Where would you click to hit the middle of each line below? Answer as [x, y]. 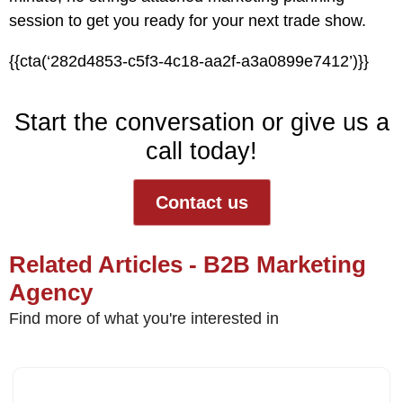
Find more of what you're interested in [144, 318]
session [36, 21]
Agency [51, 292]
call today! [201, 151]
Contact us [201, 202]
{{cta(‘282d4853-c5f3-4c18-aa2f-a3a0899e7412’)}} [189, 61]
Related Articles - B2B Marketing [188, 264]
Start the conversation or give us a [201, 122]
